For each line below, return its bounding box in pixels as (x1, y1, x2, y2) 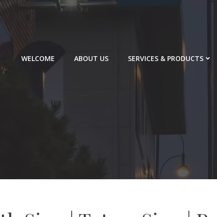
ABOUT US (74, 53, 108, 63)
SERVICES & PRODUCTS (128, 53, 203, 63)
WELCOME (21, 53, 55, 63)
